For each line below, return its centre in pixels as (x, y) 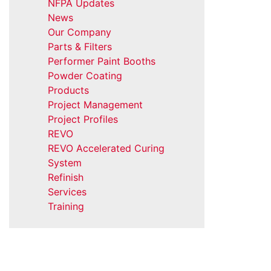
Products (68, 90)
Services (67, 192)
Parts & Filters (80, 47)
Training (66, 206)
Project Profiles (83, 119)
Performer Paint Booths (101, 61)
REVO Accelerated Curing (106, 148)
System (64, 163)
